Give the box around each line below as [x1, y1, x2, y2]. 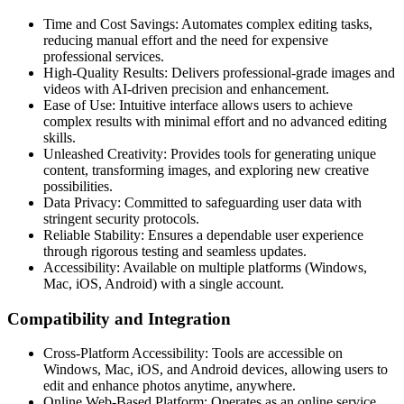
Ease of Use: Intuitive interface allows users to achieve [43, 96, 353, 113]
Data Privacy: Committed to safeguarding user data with [43, 194, 362, 210]
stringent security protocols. [43, 210, 199, 226]
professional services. [43, 48, 164, 64]
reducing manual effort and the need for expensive [43, 32, 328, 48]
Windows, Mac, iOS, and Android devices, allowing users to [43, 362, 388, 378]
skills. [43, 129, 76, 145]
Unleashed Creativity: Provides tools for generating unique [43, 145, 376, 161]
